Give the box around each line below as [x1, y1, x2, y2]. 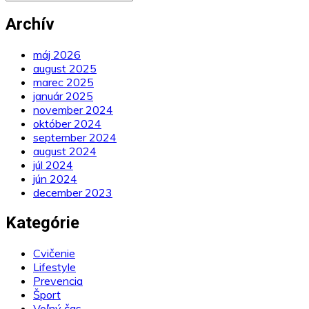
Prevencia [33, 274, 83, 288]
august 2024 [33, 144, 97, 159]
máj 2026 [33, 48, 81, 62]
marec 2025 [33, 75, 94, 90]
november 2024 [33, 103, 113, 117]
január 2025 [33, 89, 93, 103]
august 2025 [33, 61, 97, 76]
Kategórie [6, 213, 79, 233]
